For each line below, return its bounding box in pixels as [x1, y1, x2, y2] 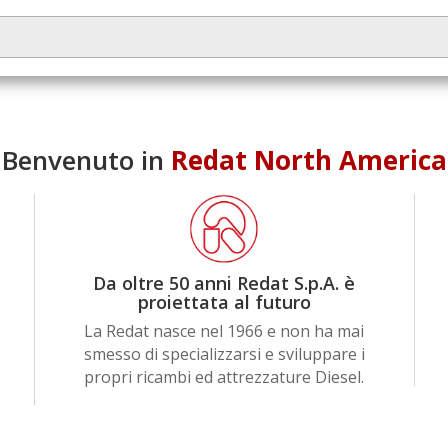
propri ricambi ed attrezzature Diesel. [84, 366, 365, 389]
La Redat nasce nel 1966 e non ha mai [84, 320, 365, 343]
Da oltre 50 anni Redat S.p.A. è [93, 271, 356, 296]
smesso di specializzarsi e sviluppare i [83, 343, 365, 366]
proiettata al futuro [137, 290, 311, 315]
